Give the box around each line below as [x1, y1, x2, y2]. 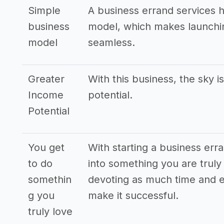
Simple [28, 4, 60, 16]
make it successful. [88, 189, 178, 201]
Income [28, 89, 63, 101]
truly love [28, 205, 72, 217]
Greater [28, 73, 64, 85]
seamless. [88, 36, 135, 48]
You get [28, 141, 64, 153]
